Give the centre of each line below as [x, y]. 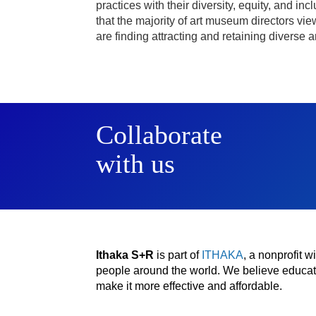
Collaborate [159, 134]
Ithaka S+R [125, 255]
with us [135, 163]
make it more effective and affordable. [189, 286]
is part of [178, 255]
